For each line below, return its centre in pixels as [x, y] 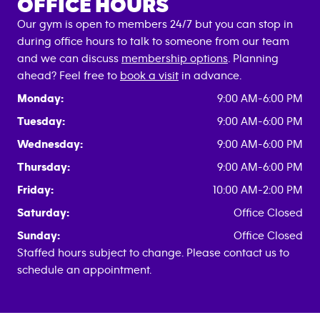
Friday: [35, 190]
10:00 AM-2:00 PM [258, 190]
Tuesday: [41, 122]
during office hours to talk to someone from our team [153, 42]
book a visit [149, 76]
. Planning [253, 59]
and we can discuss [69, 59]
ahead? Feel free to [69, 76]
